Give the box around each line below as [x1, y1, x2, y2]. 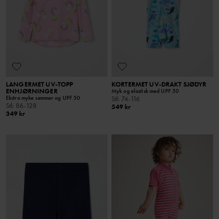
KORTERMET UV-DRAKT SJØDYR [111, 80, 207, 89]
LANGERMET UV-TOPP [6, 80, 73, 89]
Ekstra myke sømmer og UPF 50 [6, 94, 81, 102]
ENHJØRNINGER [6, 87, 58, 96]
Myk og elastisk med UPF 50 [111, 87, 179, 95]
